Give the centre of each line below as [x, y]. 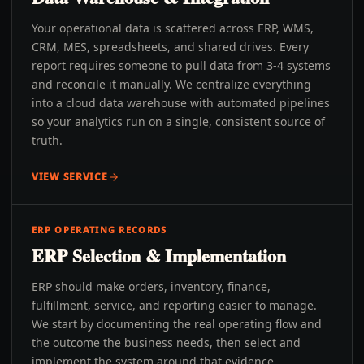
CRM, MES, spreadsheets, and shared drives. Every [170, 47]
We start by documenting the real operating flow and [177, 324]
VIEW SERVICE [70, 177]
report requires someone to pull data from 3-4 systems [181, 65]
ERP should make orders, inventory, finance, [151, 286]
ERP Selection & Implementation [159, 256]
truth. [47, 140]
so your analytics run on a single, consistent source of [178, 121]
